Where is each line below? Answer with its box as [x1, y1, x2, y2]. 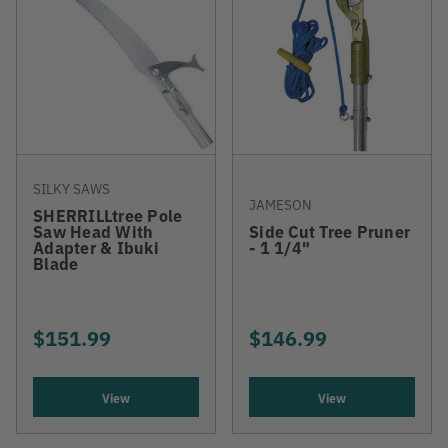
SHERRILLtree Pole [33, 204, 183, 226]
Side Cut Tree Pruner [249, 220, 410, 242]
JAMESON [249, 194, 312, 214]
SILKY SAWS [33, 178, 110, 198]
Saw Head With [33, 220, 154, 242]
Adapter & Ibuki [33, 236, 159, 258]
